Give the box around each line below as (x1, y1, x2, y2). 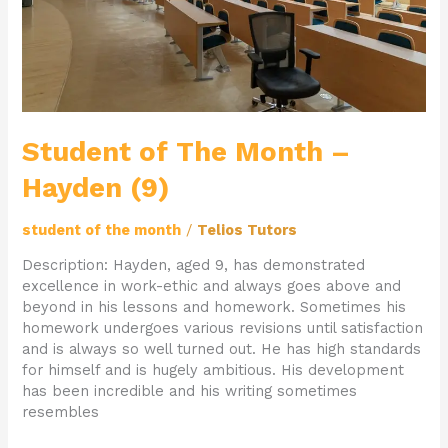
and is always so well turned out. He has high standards (22, 340, 422, 359)
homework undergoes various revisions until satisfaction (22, 319, 424, 338)
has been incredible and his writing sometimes (22, 382, 358, 401)
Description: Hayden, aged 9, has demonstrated (22, 256, 366, 275)
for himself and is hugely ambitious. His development (22, 361, 405, 380)
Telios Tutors (197, 220, 298, 239)
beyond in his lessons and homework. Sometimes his (22, 298, 407, 317)
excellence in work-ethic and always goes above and (22, 277, 402, 296)
